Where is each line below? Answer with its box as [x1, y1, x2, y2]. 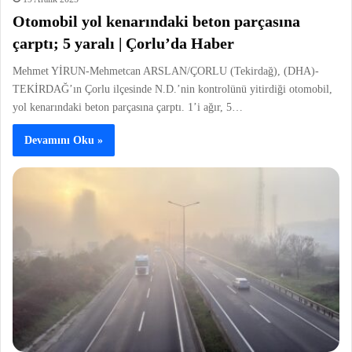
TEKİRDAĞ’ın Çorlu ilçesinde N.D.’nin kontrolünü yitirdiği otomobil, [13, 83, 332, 96]
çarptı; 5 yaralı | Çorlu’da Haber [13, 35, 234, 53]
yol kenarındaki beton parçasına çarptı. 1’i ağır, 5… [13, 101, 243, 114]
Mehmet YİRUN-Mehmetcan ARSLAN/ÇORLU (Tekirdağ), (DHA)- [13, 65, 319, 78]
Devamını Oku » [24, 134, 103, 147]
